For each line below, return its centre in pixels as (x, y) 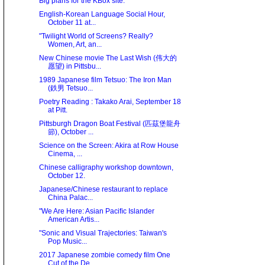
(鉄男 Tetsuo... (70, 88)
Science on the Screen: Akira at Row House (109, 146)
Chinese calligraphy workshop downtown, (106, 168)
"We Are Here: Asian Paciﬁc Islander (96, 211)
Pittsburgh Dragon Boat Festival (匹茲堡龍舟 (109, 124)
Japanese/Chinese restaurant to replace (103, 190)
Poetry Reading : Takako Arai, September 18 (110, 102)
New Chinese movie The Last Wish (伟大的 (108, 58)
